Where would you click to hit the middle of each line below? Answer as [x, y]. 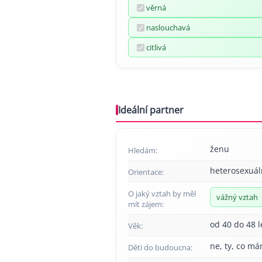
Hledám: [143, 150]
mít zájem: [146, 204]
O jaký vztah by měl [162, 194]
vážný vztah [237, 197]
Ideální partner [151, 110]
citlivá [156, 47]
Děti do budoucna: [160, 247]
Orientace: [146, 172]
